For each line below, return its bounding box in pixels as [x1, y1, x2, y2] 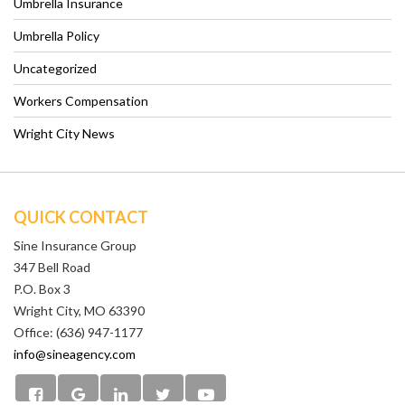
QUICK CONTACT [14, 207, 148, 228]
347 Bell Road [14, 259, 90, 276]
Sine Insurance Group [14, 238, 137, 254]
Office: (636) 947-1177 [14, 325, 143, 341]
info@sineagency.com [14, 346, 136, 363]
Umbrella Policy [14, 28, 99, 44]
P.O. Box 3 [14, 281, 71, 297]
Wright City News [14, 126, 115, 142]
